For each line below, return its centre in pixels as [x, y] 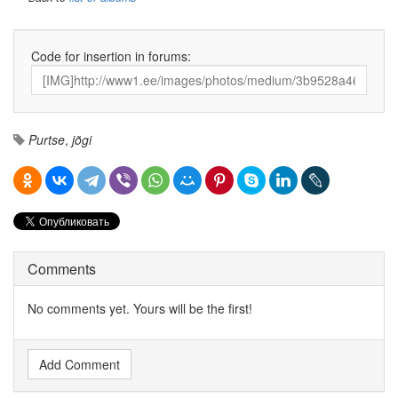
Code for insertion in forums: [111, 56]
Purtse [47, 139]
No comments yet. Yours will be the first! [140, 308]
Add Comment [80, 364]
